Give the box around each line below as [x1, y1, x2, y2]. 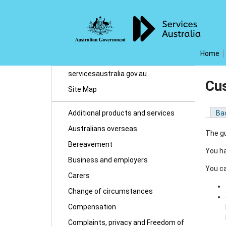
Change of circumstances [68, 187, 153, 195]
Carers [68, 172, 90, 180]
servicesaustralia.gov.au [68, 70, 147, 78]
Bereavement [68, 140, 112, 148]
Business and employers [68, 156, 148, 164]
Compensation [68, 203, 116, 211]
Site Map [68, 85, 97, 93]
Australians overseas [68, 125, 137, 133]
